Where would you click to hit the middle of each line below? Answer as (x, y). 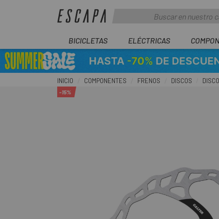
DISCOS (182, 81)
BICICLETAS (88, 40)
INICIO (65, 81)
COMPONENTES (105, 81)
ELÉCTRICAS (149, 40)
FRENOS (149, 81)
